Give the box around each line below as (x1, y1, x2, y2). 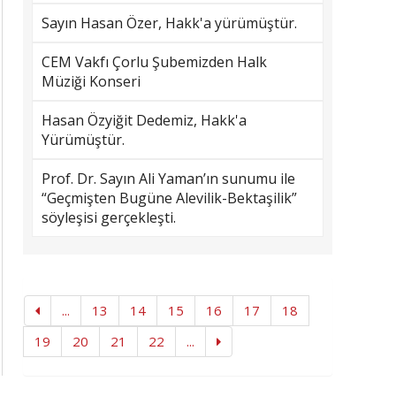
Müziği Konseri (42, 72, 141, 91)
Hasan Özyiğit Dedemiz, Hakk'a (42, 110, 247, 130)
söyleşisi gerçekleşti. (42, 208, 176, 227)
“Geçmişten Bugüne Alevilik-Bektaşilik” (42, 188, 297, 208)
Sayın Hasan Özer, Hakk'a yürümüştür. (42, 13, 297, 33)
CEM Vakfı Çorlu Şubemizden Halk (42, 52, 267, 72)
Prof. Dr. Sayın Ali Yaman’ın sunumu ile (42, 169, 295, 188)
